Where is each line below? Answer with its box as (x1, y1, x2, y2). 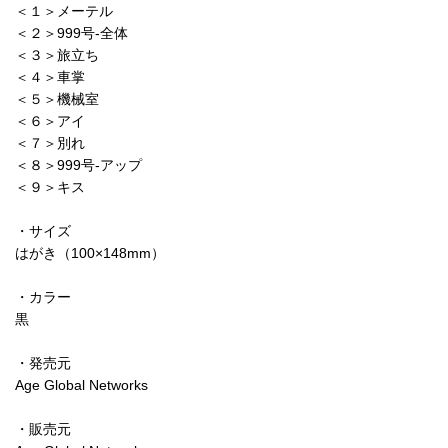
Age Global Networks (15, 376, 148, 393)
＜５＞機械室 (15, 90, 113, 107)
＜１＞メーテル (15, 2, 113, 19)
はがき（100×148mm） (15, 244, 165, 261)
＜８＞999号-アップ (15, 156, 156, 173)
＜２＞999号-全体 (15, 24, 128, 41)
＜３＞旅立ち (15, 46, 99, 63)
